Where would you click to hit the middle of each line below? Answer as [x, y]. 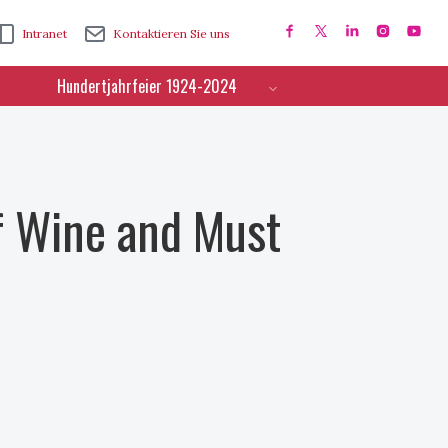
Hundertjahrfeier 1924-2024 [147, 86]
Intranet [45, 33]
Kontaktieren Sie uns [172, 33]
